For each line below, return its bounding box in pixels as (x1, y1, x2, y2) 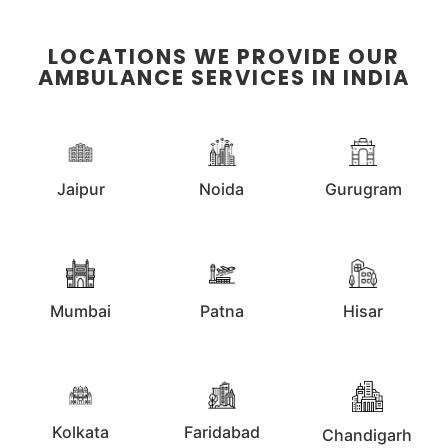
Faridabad (183, 421, 260, 442)
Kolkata (52, 421, 110, 442)
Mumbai (50, 300, 112, 321)
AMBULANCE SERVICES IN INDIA (38, 62, 410, 92)
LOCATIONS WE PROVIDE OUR (48, 41, 400, 71)
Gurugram (324, 179, 402, 200)
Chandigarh (322, 425, 413, 446)
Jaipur (56, 179, 105, 200)
